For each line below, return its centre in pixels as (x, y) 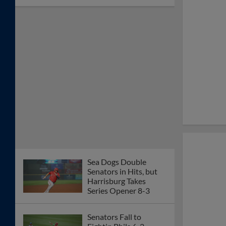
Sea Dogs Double (117, 162)
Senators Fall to (114, 217)
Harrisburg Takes (117, 181)
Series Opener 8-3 (119, 191)
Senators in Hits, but (122, 172)
